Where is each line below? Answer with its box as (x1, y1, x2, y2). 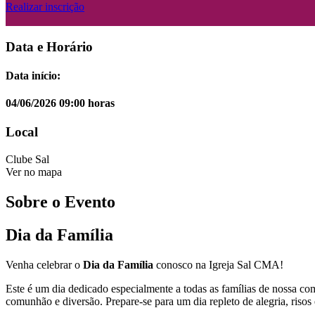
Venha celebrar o (6, 258, 83, 271)
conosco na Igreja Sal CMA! (153, 258, 283, 271)
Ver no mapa (6, 166, 62, 179)
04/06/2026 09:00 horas (6, 97, 115, 110)
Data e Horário (6, 39, 93, 54)
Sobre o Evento (6, 192, 115, 211)
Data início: (6, 69, 60, 82)
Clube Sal (6, 153, 49, 166)
